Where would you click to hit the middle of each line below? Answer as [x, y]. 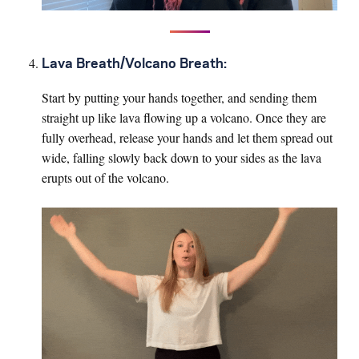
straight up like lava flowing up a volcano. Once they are [184, 117]
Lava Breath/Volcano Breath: [134, 64]
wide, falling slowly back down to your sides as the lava [182, 157]
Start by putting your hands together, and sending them [179, 97]
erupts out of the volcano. [105, 177]
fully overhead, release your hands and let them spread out [187, 137]
